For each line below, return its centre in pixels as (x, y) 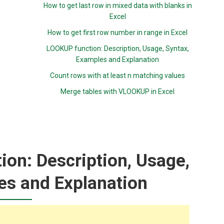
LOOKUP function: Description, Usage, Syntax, (117, 48)
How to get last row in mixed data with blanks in (117, 5)
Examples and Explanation (118, 59)
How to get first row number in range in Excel (118, 32)
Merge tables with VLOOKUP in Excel (118, 91)
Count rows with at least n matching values (118, 75)
